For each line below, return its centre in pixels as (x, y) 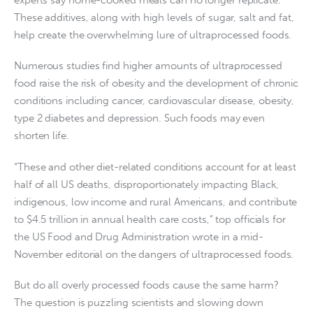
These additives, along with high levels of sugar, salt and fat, (154, 17)
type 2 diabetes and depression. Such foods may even (140, 118)
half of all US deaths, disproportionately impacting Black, (147, 184)
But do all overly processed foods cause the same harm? (146, 285)
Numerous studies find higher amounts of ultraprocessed (148, 66)
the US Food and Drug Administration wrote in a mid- (139, 236)
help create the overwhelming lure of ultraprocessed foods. (153, 35)
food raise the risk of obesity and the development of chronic (156, 83)
